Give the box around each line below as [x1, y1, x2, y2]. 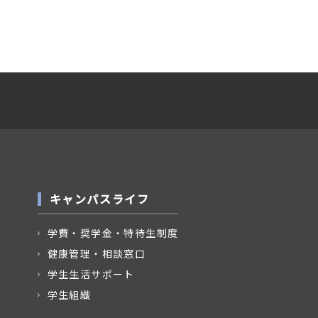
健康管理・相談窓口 [47, 246, 146, 261]
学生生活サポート [47, 267, 135, 281]
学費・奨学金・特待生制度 [47, 226, 179, 240]
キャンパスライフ [49, 190, 150, 207]
